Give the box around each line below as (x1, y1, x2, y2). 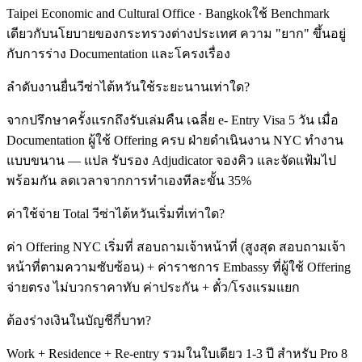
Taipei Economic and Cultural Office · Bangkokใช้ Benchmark (6, 6, 330, 21)
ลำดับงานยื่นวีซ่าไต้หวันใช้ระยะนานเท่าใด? (6, 80, 250, 95)
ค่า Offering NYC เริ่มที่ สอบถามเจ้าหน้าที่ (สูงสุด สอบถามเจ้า (6, 240, 346, 255)
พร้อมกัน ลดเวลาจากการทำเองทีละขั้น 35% (6, 174, 251, 188)
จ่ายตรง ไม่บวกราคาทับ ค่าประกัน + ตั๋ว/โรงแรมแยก (6, 280, 300, 295)
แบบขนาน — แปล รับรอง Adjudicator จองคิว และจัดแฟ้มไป (6, 154, 336, 168)
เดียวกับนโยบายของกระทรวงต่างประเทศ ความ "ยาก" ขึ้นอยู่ (6, 27, 346, 41)
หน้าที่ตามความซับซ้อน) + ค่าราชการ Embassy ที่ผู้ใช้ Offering (6, 260, 351, 275)
